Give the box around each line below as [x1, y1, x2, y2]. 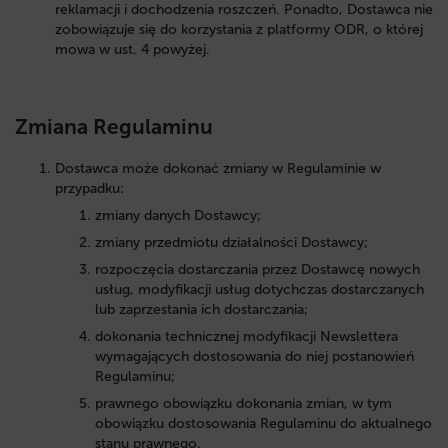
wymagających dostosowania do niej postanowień [95, 348, 414, 366]
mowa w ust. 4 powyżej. [55, 41, 214, 59]
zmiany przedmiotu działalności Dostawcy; [95, 234, 368, 252]
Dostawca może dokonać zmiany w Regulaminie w [55, 160, 381, 178]
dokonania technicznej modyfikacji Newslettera [95, 328, 398, 346]
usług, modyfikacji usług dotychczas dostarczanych [95, 281, 424, 299]
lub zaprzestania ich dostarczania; [95, 301, 308, 319]
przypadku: [55, 180, 124, 198]
